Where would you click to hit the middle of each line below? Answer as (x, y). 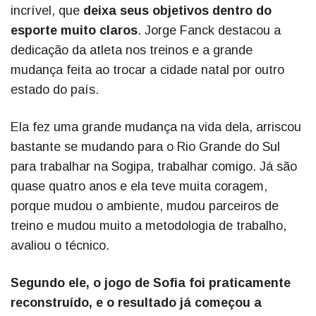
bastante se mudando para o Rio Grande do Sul (145, 147)
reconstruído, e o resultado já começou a (136, 303)
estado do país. (55, 90)
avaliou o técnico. (60, 246)
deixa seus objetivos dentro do (177, 11)
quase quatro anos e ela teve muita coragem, (139, 187)
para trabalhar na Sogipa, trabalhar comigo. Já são (154, 167)
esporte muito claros (74, 31)
